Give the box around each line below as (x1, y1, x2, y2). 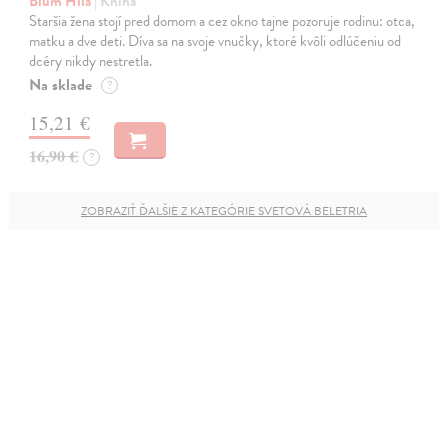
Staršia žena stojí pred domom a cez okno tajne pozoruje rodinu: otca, (29, 10, 416, 33)
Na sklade (29, 73, 93, 98)
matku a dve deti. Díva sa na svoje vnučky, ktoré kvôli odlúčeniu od (29, 30, 402, 53)
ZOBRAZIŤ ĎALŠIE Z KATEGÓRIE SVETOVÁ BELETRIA (81, 202, 367, 221)
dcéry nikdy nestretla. (29, 50, 153, 73)
